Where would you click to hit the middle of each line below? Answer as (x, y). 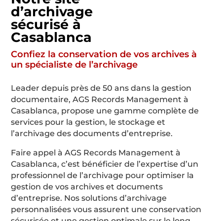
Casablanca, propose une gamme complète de (105, 111)
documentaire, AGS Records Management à (100, 100)
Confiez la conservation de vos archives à (104, 54)
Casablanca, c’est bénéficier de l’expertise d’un (105, 164)
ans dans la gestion (152, 88)
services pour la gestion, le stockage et (88, 122)
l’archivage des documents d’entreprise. (92, 134)
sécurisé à (46, 25)
